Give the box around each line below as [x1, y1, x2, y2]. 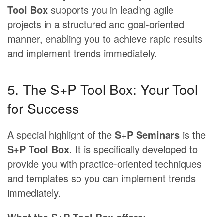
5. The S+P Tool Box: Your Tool [7, 79, 198, 99]
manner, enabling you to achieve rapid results [7, 31, 202, 46]
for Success [7, 98, 79, 118]
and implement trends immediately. [7, 46, 157, 61]
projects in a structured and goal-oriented [7, 17, 184, 31]
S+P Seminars [115, 127, 180, 142]
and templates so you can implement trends [7, 171, 196, 186]
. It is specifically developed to [69, 142, 198, 156]
